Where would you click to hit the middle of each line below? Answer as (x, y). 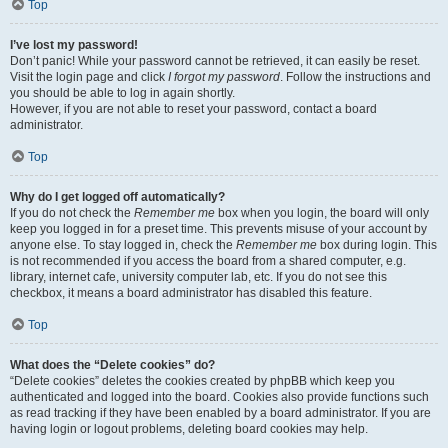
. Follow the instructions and (355, 77)
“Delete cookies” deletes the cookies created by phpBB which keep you (202, 381)
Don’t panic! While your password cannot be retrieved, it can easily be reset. (215, 61)
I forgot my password (224, 77)
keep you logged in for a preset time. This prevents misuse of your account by (218, 229)
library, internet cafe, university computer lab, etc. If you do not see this (198, 277)
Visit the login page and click (89, 77)
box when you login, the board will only (322, 213)
